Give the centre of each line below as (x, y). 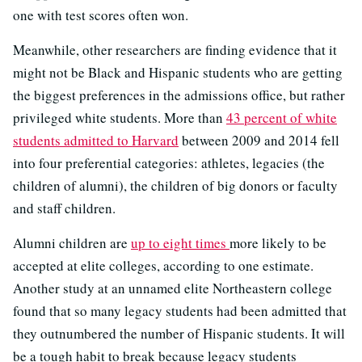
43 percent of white (282, 118)
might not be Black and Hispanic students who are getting (178, 73)
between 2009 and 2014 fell (259, 141)
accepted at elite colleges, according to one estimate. (163, 266)
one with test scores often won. (101, 15)
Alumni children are (72, 243)
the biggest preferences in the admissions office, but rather (179, 95)
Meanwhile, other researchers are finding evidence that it (175, 50)
